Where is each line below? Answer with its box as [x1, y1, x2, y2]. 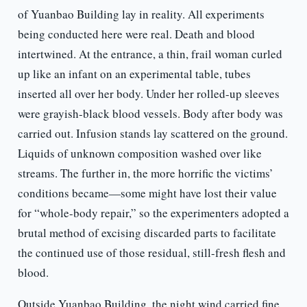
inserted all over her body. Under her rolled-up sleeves [17, 86, 280, 102]
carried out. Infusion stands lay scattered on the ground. [17, 125, 288, 142]
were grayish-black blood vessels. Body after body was [17, 106, 283, 122]
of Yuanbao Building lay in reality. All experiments [17, 6, 265, 23]
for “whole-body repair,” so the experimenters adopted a [17, 205, 289, 221]
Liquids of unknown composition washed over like [17, 145, 262, 162]
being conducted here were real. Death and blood [17, 26, 255, 42]
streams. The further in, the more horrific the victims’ [17, 165, 273, 182]
